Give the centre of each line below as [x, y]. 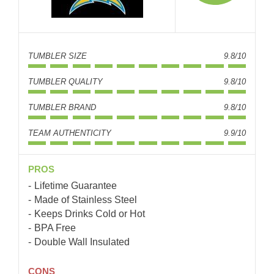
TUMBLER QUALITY [65, 81]
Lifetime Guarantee [76, 185]
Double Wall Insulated [82, 242]
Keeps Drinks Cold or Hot [90, 213]
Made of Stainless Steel [86, 199]
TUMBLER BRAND [62, 107]
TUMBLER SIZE [57, 56]
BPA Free [55, 228]
